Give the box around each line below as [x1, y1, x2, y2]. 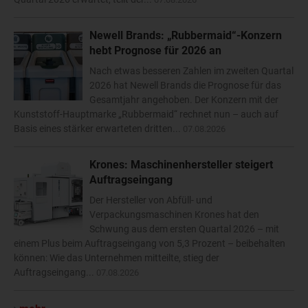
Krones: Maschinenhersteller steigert [89, 158, 273, 172]
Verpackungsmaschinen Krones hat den [89, 209, 259, 221]
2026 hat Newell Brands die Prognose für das [89, 80, 281, 91]
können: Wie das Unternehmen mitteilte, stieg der [14, 252, 219, 264]
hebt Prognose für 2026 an [89, 44, 221, 58]
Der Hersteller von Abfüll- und [89, 195, 212, 206]
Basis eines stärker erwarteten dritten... [14, 123, 183, 135]
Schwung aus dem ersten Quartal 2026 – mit [89, 223, 279, 235]
